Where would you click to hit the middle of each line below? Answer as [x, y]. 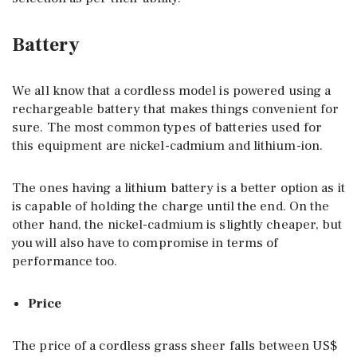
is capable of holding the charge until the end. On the [171, 206]
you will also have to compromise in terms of [145, 243]
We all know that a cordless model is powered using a [172, 90]
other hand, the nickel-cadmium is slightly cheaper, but [177, 224]
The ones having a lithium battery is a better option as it [178, 188]
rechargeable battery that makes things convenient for [176, 109]
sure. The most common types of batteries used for [167, 127]
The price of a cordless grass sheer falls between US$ [175, 345]
